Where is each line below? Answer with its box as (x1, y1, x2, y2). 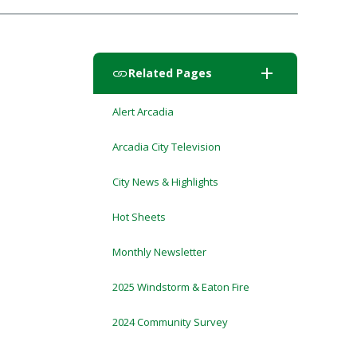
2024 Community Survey (112, 315, 228, 329)
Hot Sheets (112, 210, 166, 224)
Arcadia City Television (112, 139, 221, 154)
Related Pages (127, 65, 212, 80)
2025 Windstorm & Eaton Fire (112, 280, 249, 294)
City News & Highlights (112, 175, 218, 189)
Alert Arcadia (112, 104, 174, 119)
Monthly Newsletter (112, 245, 206, 259)
